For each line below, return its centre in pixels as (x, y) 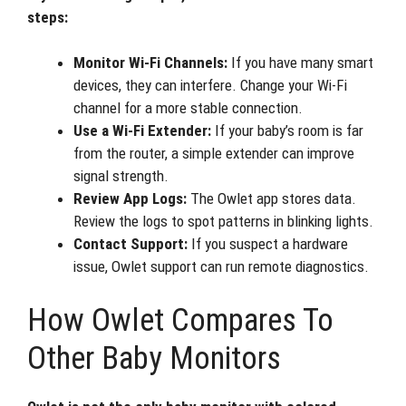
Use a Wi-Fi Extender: (142, 130)
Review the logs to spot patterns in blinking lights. (223, 221)
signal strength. (121, 176)
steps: (48, 17)
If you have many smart (300, 63)
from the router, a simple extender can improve (214, 153)
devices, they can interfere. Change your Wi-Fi (210, 85)
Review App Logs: (130, 198)
